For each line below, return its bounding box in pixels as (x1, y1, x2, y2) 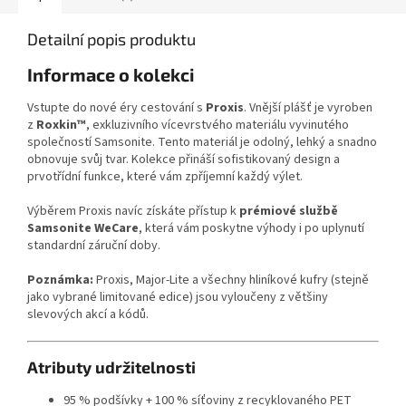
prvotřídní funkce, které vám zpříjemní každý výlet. (27, 167, 303, 186)
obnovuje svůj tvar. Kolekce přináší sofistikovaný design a (27, 150, 340, 169)
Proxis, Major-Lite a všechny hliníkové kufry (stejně (93, 270, 369, 289)
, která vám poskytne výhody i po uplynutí (139, 218, 364, 237)
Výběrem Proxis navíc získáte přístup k (27, 201, 239, 220)
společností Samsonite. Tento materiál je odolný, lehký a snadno (27, 132, 377, 151)
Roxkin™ (36, 115, 86, 134)
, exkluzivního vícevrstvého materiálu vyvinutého (86, 115, 349, 134)
